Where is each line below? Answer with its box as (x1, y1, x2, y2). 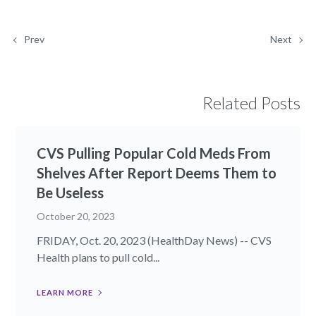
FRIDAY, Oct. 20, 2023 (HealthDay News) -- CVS (37, 233, 272, 247)
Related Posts (202, 92, 300, 113)
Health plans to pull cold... (37, 250, 160, 264)
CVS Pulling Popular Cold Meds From (37, 144, 272, 162)
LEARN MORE (37, 287, 94, 297)
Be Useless (37, 183, 104, 201)
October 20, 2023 (37, 209, 116, 222)
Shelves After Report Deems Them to (37, 164, 277, 181)
